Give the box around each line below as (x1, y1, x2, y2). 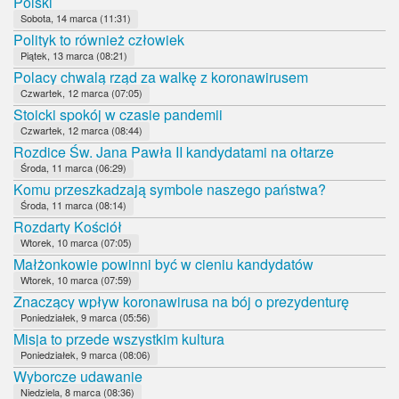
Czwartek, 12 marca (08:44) (20, 122, 142, 137)
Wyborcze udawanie (13, 365, 142, 387)
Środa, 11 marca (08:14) (20, 197, 126, 212)
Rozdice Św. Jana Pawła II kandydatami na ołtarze (13, 141, 334, 162)
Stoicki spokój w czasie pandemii (13, 103, 223, 125)
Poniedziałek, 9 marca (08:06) (20, 346, 151, 362)
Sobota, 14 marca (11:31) (20, 10, 131, 25)
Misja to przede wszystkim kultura (13, 328, 224, 349)
